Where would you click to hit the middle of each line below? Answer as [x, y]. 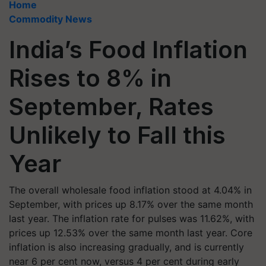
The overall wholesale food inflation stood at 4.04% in [130, 190]
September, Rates [111, 107]
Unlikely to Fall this [117, 135]
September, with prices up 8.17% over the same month [131, 204]
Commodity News [50, 19]
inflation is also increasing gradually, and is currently [126, 247]
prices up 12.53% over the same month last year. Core [131, 233]
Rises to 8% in [90, 78]
